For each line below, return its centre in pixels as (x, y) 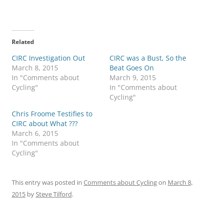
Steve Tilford (54, 194)
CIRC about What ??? (45, 123)
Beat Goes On (132, 67)
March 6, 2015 (35, 133)
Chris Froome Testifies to (52, 113)
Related (23, 42)
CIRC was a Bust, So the (148, 58)
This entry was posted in (48, 182)
